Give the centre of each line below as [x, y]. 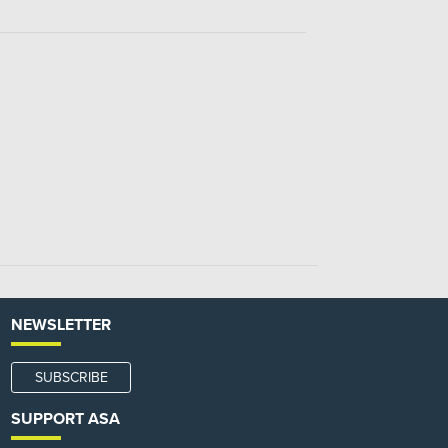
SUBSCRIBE [71, 377]
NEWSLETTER [61, 325]
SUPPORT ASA [66, 419]
